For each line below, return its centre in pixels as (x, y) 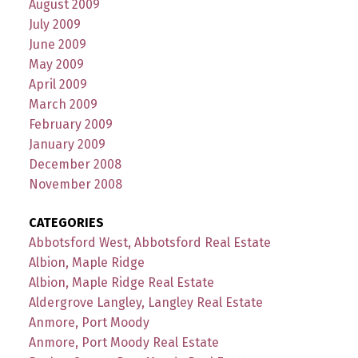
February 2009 (70, 125)
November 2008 (75, 185)
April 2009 (58, 85)
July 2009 (54, 25)
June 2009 (57, 45)
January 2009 (67, 145)
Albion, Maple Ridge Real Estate (121, 282)
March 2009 (63, 105)
